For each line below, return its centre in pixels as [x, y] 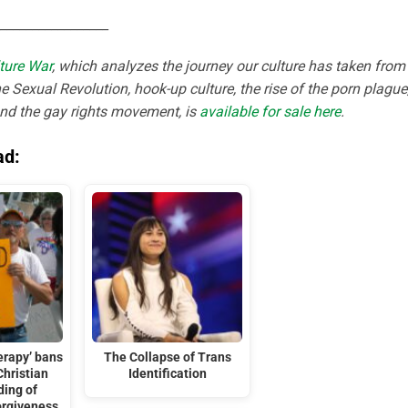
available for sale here [270, 112]
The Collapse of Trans [167, 357]
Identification [167, 373]
